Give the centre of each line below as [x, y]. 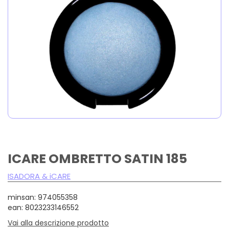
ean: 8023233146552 [43, 207]
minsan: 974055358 [43, 197]
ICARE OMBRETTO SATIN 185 [97, 158]
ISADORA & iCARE [39, 176]
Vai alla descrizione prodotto [58, 223]
